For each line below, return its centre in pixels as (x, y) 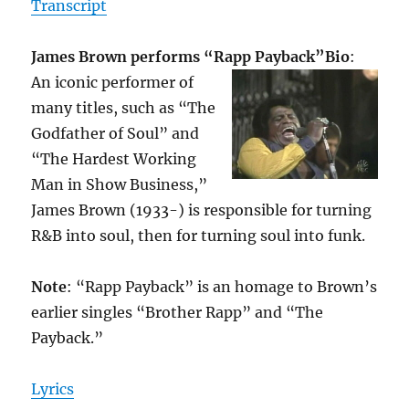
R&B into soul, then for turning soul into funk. (199, 236)
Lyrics (53, 389)
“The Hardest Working (114, 159)
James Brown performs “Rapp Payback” (178, 57)
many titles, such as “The (124, 108)
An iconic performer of (113, 83)
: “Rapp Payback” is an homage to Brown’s (222, 287)
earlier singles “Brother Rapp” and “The (178, 313)
